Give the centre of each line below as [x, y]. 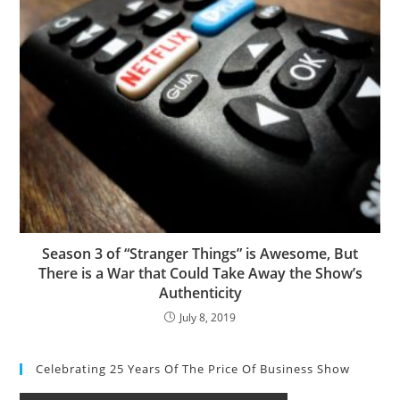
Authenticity [200, 293]
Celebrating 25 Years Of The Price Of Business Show [193, 369]
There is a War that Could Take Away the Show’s [200, 274]
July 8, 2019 [208, 318]
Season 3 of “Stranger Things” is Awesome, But [200, 254]
